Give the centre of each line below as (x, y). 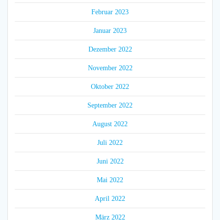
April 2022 (110, 199)
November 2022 (110, 68)
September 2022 (110, 106)
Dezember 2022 (110, 50)
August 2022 (110, 124)
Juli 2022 (110, 143)
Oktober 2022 (110, 87)
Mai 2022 (110, 180)
